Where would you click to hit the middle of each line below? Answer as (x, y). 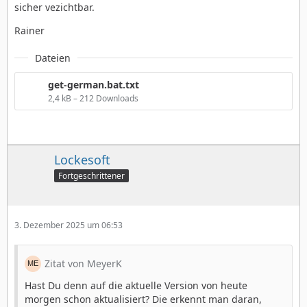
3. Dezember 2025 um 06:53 (69, 225)
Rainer (29, 30)
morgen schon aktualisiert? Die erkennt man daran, (143, 299)
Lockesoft (82, 159)
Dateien (53, 58)
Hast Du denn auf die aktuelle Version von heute (136, 285)
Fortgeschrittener (91, 175)
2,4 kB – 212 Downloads (93, 98)
